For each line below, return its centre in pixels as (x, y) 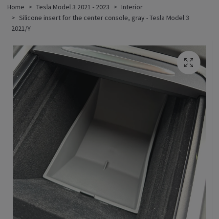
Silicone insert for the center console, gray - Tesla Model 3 (104, 17)
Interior (132, 7)
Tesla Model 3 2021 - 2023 (73, 7)
